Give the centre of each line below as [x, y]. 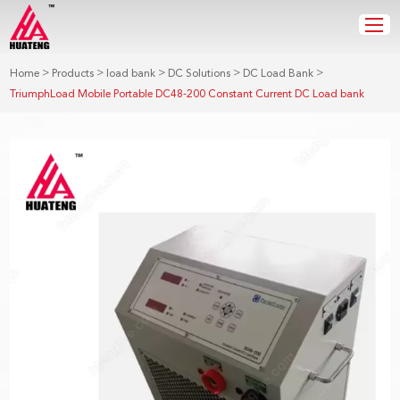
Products [73, 74]
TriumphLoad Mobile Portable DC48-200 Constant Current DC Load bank [187, 94]
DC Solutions [200, 74]
